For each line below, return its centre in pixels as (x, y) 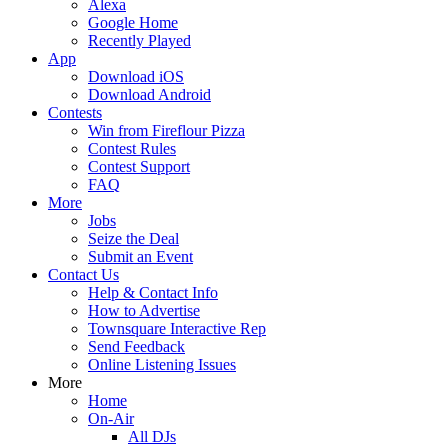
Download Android (149, 94)
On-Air (111, 418)
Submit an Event (140, 256)
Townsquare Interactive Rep (177, 328)
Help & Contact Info (153, 292)
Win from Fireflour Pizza (166, 130)
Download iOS (136, 76)
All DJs (152, 436)
